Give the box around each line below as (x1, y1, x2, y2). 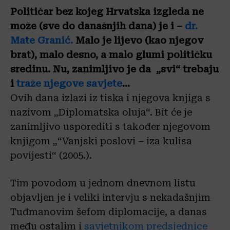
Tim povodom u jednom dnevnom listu (10, 178, 196, 188)
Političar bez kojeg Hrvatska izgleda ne (10, 6, 204, 17)
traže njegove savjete (14, 78, 122, 89)
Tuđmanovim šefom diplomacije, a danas (10, 206, 207, 217)
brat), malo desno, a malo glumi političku (10, 49, 212, 60)
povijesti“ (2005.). (10, 150, 92, 161)
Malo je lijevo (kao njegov (73, 35, 203, 46)
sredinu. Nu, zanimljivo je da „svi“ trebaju (10, 64, 219, 74)
